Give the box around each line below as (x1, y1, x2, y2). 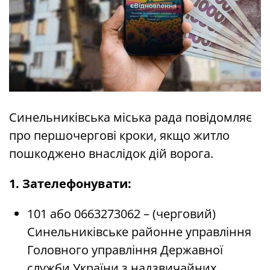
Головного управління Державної (27, 242, 223, 259)
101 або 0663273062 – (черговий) (27, 206, 216, 222)
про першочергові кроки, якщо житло (9, 127, 230, 144)
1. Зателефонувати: (9, 175, 131, 192)
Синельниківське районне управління (27, 224, 251, 240)
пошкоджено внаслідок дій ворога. (9, 145, 213, 162)
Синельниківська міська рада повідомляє (9, 109, 252, 126)
